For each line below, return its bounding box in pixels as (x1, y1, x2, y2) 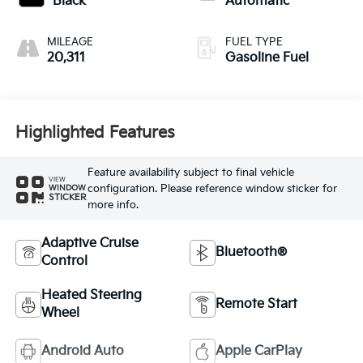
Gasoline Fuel (225, 50, 309, 66)
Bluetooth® (216, 245, 287, 261)
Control (41, 254, 88, 270)
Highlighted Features (15, 122, 175, 143)
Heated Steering (41, 288, 142, 304)
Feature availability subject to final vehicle (87, 165, 294, 179)
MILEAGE (46, 36, 93, 49)
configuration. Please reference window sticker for (87, 181, 337, 195)
